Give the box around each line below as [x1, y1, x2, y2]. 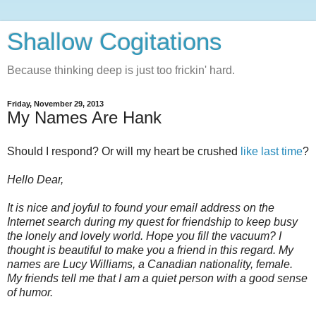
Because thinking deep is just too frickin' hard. [7, 64, 235, 76]
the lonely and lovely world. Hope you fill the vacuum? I [7, 229, 281, 242]
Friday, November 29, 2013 [7, 99, 104, 108]
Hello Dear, [7, 173, 66, 186]
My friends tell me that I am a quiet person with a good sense [7, 272, 308, 284]
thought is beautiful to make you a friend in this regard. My [7, 243, 293, 256]
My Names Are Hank [7, 108, 162, 127]
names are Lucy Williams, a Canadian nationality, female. [7, 257, 293, 270]
